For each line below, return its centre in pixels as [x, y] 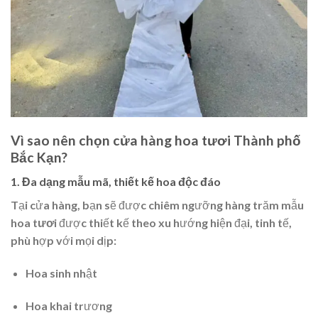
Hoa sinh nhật [61, 273]
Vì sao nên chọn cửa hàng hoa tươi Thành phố [156, 140]
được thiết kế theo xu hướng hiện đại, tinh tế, [174, 223]
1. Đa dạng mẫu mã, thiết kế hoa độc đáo [116, 182]
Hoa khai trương [68, 305]
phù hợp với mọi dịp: [64, 241]
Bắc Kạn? [39, 157]
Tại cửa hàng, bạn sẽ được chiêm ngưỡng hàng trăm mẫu [157, 205]
